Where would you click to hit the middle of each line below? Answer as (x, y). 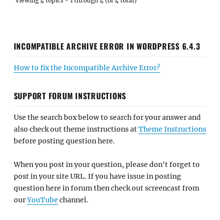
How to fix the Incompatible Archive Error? (87, 68)
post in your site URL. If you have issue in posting (97, 176)
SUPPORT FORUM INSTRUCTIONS (70, 96)
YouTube (42, 200)
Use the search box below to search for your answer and (107, 117)
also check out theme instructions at (76, 129)
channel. (73, 200)
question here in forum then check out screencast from (106, 188)
